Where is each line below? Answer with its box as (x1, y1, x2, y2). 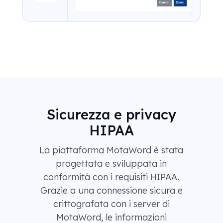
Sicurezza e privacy (46, 106, 176, 123)
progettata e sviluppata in (56, 158, 167, 170)
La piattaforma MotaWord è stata (39, 144, 183, 156)
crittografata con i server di (53, 198, 170, 210)
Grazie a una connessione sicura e (40, 185, 183, 197)
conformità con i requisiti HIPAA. (43, 171, 179, 183)
